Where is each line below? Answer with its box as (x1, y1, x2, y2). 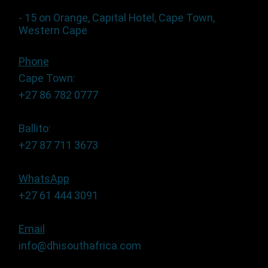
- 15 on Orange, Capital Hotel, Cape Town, (18, 11, 215, 24)
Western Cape (18, 23, 87, 36)
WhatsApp (18, 172, 69, 185)
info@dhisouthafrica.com (18, 239, 141, 252)
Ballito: (18, 121, 51, 135)
